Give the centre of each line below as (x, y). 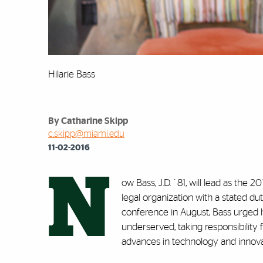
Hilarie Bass (72, 75)
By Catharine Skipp (88, 121)
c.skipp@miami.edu (86, 134)
